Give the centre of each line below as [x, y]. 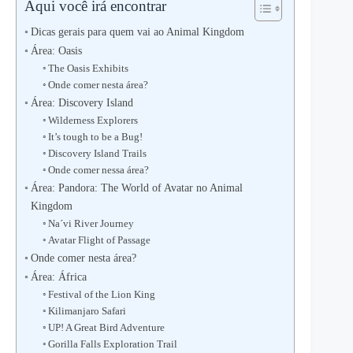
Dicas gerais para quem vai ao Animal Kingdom [137, 32]
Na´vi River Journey [91, 223]
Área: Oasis [56, 50]
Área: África [58, 277]
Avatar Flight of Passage [100, 240]
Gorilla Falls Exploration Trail [113, 344]
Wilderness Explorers [93, 120]
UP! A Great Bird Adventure [107, 327]
